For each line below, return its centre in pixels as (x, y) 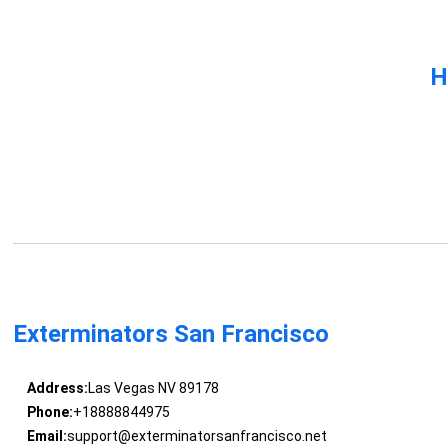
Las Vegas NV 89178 (153, 388)
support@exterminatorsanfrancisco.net (196, 436)
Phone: (49, 412)
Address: (57, 388)
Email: (46, 436)
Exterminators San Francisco (171, 334)
